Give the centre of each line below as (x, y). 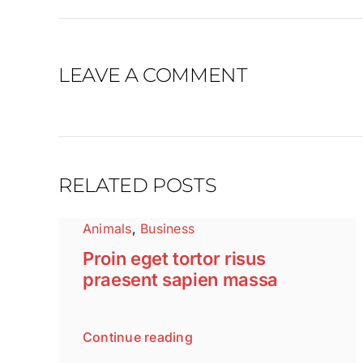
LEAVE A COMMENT (153, 75)
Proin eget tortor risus (174, 259)
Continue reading (137, 337)
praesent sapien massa (180, 280)
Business (168, 229)
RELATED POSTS (137, 186)
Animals (107, 229)
